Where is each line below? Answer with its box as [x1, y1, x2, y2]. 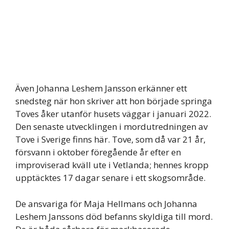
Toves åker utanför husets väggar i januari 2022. [15, 108, 211, 120]
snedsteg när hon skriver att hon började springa [15, 95, 212, 107]
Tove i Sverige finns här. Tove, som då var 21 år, [15, 133, 205, 145]
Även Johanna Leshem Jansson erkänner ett [15, 82, 187, 94]
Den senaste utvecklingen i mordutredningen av [15, 121, 208, 132]
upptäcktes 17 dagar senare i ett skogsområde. [15, 172, 205, 184]
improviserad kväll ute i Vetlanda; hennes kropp [15, 159, 209, 171]
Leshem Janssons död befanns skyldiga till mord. [15, 210, 213, 222]
